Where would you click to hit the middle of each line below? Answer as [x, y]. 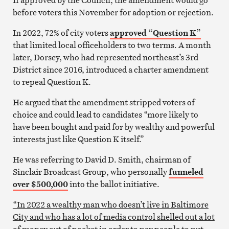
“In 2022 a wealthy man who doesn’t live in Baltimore [110, 204]
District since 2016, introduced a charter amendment [110, 69]
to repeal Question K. [52, 82]
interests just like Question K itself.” [78, 139]
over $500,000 [40, 184]
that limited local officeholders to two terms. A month [112, 45]
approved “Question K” [155, 32]
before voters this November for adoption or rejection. [113, 12]
